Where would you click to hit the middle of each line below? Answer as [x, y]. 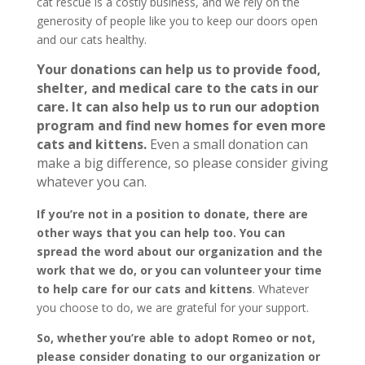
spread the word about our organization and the [179, 252]
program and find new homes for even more [181, 126]
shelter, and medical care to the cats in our [177, 88]
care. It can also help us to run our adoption [178, 107]
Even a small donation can [227, 145]
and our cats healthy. [91, 40]
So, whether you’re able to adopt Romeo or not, [176, 338]
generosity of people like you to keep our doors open [177, 21]
